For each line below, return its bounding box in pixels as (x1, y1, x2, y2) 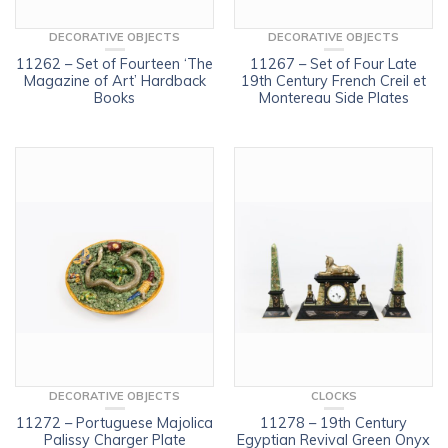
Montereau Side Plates (258, 89, 409, 108)
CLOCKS (310, 388, 357, 403)
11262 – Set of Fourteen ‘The (16, 55, 213, 74)
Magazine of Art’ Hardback (23, 72, 206, 91)
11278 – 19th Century (260, 413, 407, 432)
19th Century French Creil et (241, 72, 426, 91)
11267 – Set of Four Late (250, 55, 417, 74)
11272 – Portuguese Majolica (16, 413, 213, 432)
